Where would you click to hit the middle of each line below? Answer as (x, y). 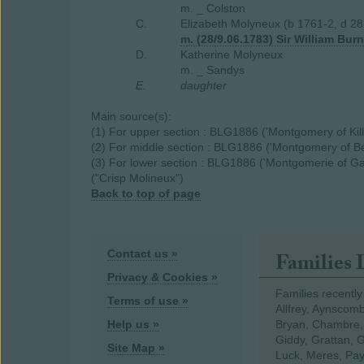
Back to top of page (146, 193)
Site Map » (136, 348)
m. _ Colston (213, 8)
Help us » (133, 324)
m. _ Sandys (212, 70)
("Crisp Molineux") (137, 178)
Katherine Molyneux (232, 54)
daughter (204, 85)
